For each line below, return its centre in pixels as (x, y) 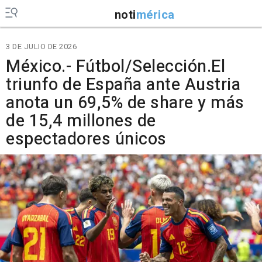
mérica (155, 15)
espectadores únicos (86, 139)
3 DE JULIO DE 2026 (41, 46)
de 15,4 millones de (81, 121)
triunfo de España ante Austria (123, 85)
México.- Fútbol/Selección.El (116, 67)
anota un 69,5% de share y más (125, 103)
